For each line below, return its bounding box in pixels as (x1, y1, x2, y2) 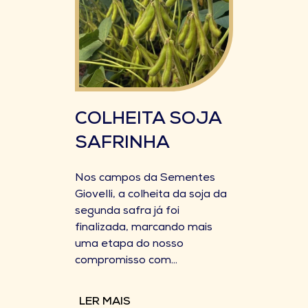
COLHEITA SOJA (75, 111, 221, 129)
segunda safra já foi (75, 206, 179, 217)
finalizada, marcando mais (75, 223, 212, 234)
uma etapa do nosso (75, 239, 184, 250)
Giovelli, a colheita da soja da (75, 190, 227, 201)
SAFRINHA (75, 135, 170, 153)
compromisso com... (75, 256, 177, 267)
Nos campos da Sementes (75, 173, 215, 184)
